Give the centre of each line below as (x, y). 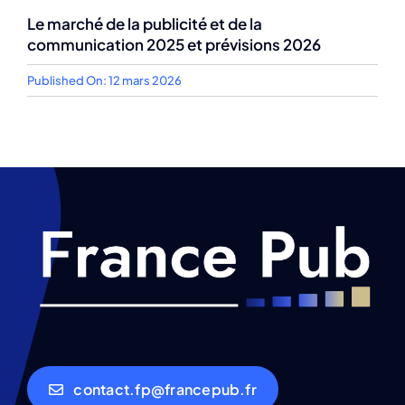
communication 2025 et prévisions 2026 (174, 45)
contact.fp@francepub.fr (165, 390)
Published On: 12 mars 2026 (104, 81)
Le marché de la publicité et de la (145, 24)
